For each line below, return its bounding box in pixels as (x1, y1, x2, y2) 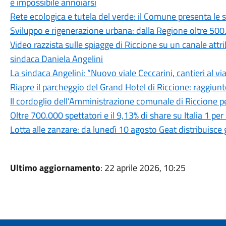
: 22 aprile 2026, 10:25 (100, 161, 186, 175)
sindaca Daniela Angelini (10, 52, 103, 66)
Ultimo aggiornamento (10, 161, 100, 175)
